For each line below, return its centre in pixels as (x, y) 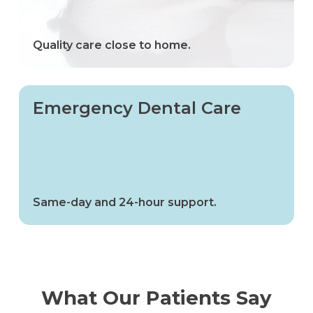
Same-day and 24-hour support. (124, 202)
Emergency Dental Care (137, 108)
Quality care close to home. (111, 45)
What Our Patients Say (156, 297)
